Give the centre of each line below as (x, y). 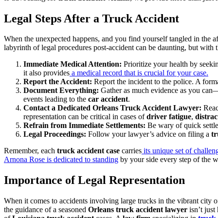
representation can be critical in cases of (85, 117)
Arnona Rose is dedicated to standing (61, 160)
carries (131, 151)
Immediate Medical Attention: (73, 64)
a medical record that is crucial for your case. (139, 73)
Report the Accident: (58, 82)
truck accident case (88, 151)
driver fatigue (169, 117)
